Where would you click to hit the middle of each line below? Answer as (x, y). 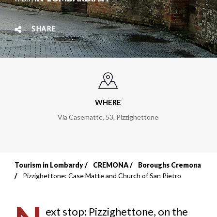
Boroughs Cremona (170, 165)
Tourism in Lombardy (49, 165)
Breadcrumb (66, 177)
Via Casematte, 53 (85, 117)
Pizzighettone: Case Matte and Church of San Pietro (102, 176)
